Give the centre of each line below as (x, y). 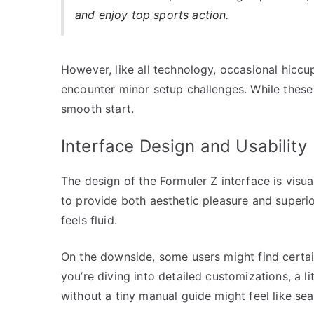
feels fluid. (89, 220)
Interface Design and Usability (184, 146)
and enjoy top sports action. (152, 14)
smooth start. (98, 108)
